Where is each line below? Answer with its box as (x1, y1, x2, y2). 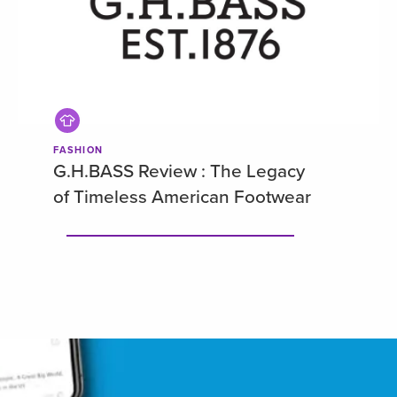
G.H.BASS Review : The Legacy (53, 160, 305, 183)
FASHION (53, 144, 103, 157)
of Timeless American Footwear (53, 186, 311, 209)
